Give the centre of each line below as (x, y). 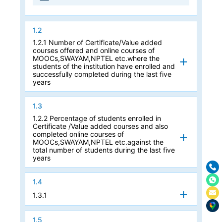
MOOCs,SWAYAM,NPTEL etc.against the (98, 142)
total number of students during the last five (104, 150)
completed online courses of (78, 134)
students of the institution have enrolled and (104, 66)
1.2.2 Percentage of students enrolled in (97, 118)
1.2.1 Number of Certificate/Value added (97, 42)
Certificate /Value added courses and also (100, 126)
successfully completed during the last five (102, 74)
